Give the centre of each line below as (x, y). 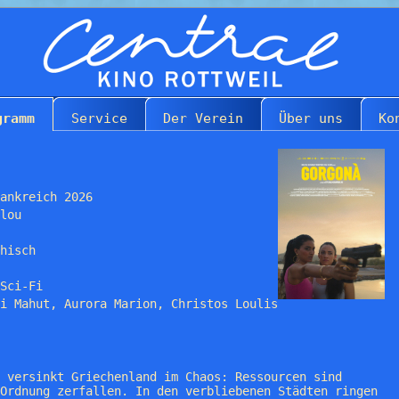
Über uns (311, 118)
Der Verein (203, 118)
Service (99, 118)
